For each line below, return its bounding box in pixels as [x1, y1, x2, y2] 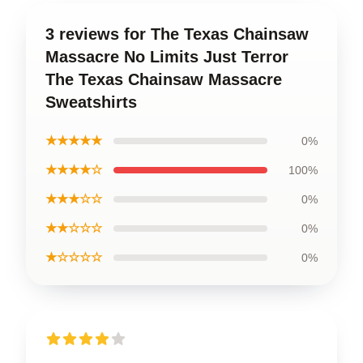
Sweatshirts [45, 92, 137, 111]
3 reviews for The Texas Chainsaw [45, 24, 309, 43]
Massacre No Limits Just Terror [45, 47, 288, 66]
